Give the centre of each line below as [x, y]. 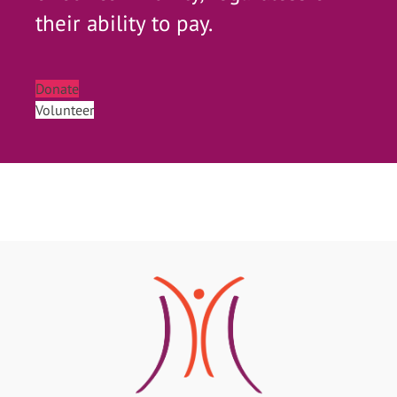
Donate [57, 89]
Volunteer [65, 110]
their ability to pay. [126, 23]
